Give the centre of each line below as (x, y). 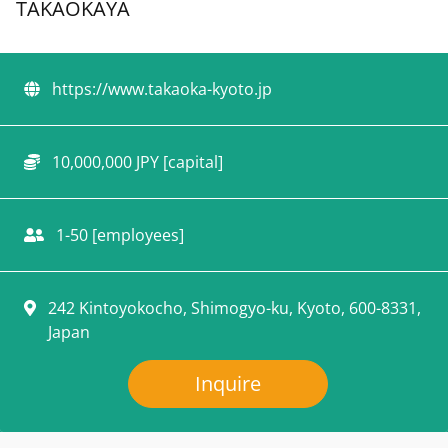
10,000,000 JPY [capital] (135, 161)
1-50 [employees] (118, 234)
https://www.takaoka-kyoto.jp (162, 88)
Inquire (228, 383)
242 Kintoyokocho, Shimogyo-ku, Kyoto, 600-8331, (232, 307)
